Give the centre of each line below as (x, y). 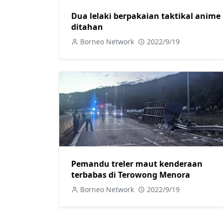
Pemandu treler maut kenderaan (137, 164)
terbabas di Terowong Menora (131, 175)
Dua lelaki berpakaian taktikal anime (146, 16)
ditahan (87, 27)
